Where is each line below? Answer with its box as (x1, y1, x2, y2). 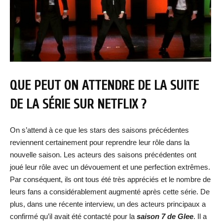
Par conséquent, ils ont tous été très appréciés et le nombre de (10, 175, 211, 184)
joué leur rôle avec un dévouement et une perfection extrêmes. (10, 162, 210, 171)
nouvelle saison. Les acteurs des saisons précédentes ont (10, 150, 196, 159)
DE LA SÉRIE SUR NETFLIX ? (10, 96, 146, 112)
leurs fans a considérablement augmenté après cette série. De (10, 187, 210, 196)
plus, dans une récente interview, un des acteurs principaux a (10, 199, 206, 208)
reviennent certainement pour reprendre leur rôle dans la (10, 138, 189, 147)
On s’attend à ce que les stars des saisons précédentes (10, 125, 189, 134)
